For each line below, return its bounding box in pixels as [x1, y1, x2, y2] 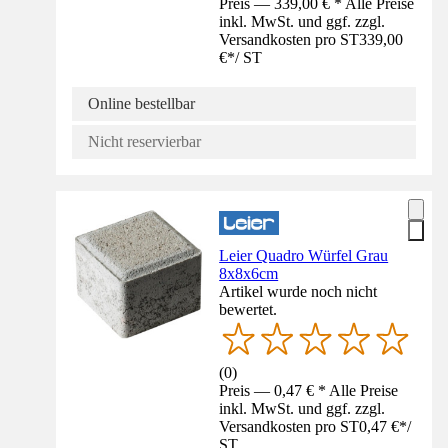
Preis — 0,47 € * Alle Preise [219, 381, 399, 399]
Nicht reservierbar [88, 132, 201, 150]
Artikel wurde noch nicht [219, 282, 378, 300]
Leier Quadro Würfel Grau [219, 246, 389, 264]
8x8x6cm [219, 264, 279, 282]
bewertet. [219, 300, 278, 318]
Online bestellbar [88, 94, 195, 112]
